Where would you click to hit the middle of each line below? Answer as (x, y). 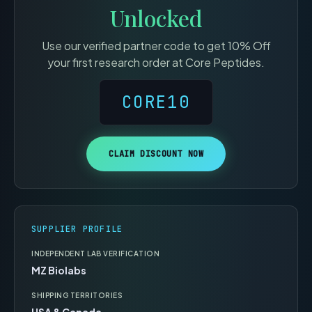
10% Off (249, 46)
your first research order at (116, 62)
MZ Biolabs (59, 270)
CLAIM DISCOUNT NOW (156, 154)
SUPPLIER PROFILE (77, 229)
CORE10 (156, 102)
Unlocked (156, 18)
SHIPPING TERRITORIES (77, 295)
